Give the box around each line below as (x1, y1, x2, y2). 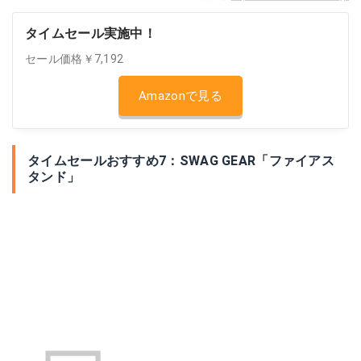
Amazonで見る (139, 89, 222, 103)
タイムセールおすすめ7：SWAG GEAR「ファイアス (27, 153, 335, 168)
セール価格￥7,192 (25, 52, 124, 65)
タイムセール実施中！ (25, 26, 156, 41)
